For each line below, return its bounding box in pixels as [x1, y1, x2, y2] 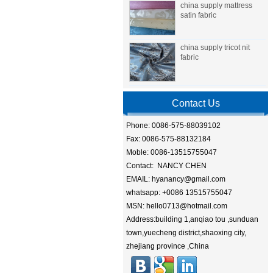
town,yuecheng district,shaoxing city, [126, 229, 246, 238]
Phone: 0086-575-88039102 [126, 121, 221, 130]
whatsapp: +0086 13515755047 [126, 188, 232, 197]
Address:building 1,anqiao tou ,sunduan [126, 215, 258, 224]
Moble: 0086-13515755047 [126, 148, 217, 157]
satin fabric [180, 10, 216, 19]
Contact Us [171, 98, 220, 109]
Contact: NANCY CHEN [126, 161, 207, 171]
